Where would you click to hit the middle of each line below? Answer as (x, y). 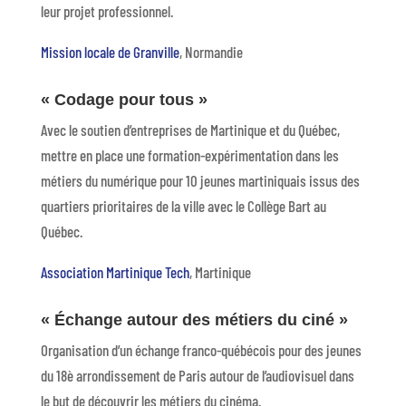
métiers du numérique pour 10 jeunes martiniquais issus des (200, 180)
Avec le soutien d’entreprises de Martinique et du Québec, (190, 130)
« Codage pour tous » (124, 100)
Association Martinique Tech (115, 272)
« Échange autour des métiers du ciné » (194, 320)
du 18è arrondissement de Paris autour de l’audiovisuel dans (197, 375)
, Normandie (211, 52)
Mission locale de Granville (110, 52)
